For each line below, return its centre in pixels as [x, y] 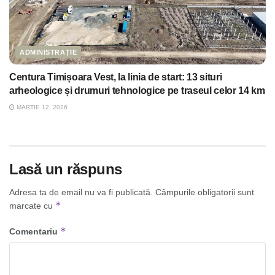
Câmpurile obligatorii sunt [205, 192]
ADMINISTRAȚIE [48, 52]
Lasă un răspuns [66, 169]
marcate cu [32, 206]
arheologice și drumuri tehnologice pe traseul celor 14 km [137, 91]
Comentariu [35, 232]
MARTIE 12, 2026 [41, 107]
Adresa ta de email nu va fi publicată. [81, 192]
